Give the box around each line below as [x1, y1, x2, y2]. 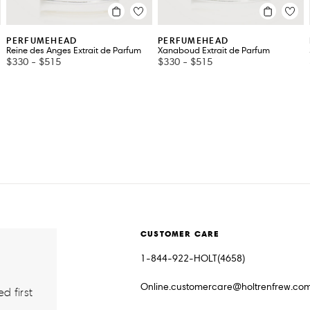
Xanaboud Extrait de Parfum [157, 45, 270, 57]
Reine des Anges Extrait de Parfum [6, 45, 142, 57]
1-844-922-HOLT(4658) [140, 253, 245, 265]
